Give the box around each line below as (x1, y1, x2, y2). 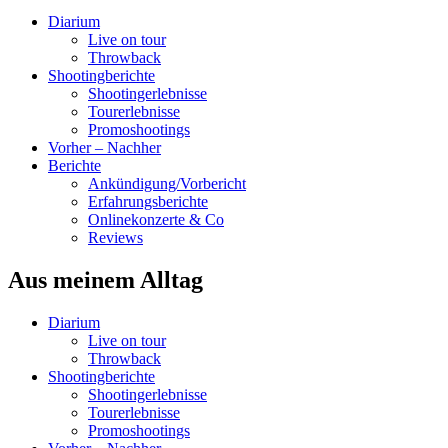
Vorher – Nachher (48, 138, 161, 156)
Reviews (88, 228, 143, 246)
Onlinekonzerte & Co (88, 210, 224, 228)
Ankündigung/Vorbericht (88, 174, 246, 192)
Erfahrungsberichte (88, 192, 208, 210)
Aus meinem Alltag (8, 266, 203, 293)
